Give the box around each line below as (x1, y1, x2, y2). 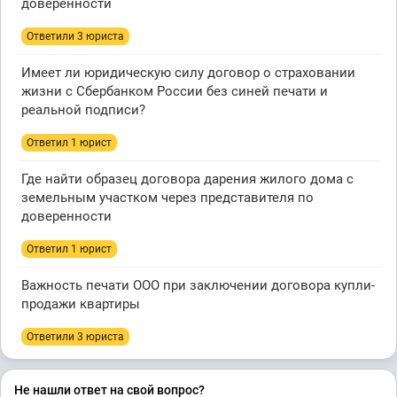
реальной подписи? (21, 102, 145, 119)
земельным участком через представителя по (21, 190, 314, 206)
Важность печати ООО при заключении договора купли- (21, 277, 375, 294)
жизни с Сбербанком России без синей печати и (21, 83, 328, 100)
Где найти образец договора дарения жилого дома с (21, 171, 354, 188)
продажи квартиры (21, 296, 140, 313)
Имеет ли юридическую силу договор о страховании (21, 65, 355, 82)
